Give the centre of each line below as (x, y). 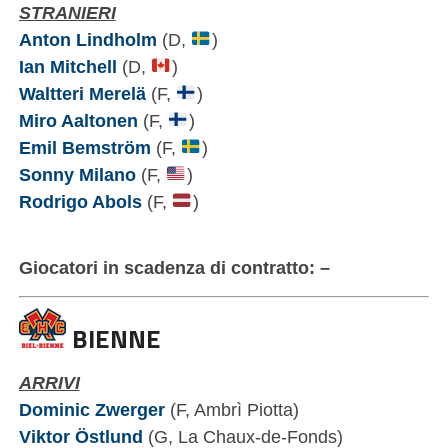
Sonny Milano (77, 174)
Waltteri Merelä (82, 93)
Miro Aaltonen (78, 120)
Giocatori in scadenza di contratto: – (174, 267)
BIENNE (113, 338)
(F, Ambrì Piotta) (231, 409)
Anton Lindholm (87, 39)
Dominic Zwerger (91, 409)
